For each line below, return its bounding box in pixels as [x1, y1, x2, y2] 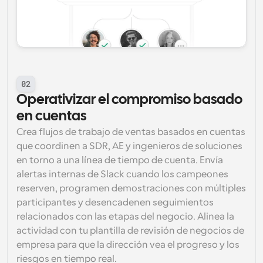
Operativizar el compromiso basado [16, 93, 242, 107]
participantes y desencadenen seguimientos [16, 197, 214, 208]
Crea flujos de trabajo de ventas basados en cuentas [16, 127, 245, 137]
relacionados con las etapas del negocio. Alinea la [16, 211, 234, 222]
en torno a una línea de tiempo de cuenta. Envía [16, 155, 223, 166]
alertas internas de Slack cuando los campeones [16, 169, 228, 180]
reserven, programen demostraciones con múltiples [16, 183, 246, 194]
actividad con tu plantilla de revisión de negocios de [16, 225, 244, 236]
